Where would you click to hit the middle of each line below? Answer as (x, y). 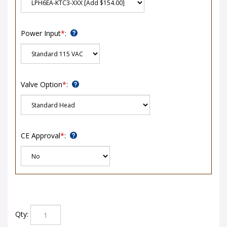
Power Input (41, 30)
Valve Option (42, 81)
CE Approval (41, 132)
